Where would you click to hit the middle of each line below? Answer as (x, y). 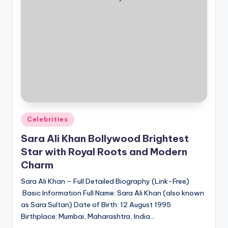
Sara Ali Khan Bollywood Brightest (105, 138)
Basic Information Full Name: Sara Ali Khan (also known (112, 193)
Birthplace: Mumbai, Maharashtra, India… (88, 216)
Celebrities (48, 119)
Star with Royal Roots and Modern (104, 151)
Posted (32, 117)
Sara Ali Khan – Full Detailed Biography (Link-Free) (105, 181)
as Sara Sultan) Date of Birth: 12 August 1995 (96, 204)
